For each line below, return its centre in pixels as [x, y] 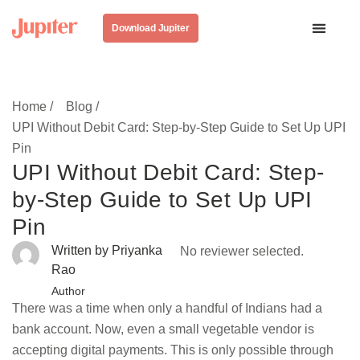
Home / [33, 106]
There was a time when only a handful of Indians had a [167, 308]
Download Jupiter [150, 28]
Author [69, 291]
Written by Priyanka [107, 250]
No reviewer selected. [242, 251]
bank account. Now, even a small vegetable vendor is [163, 329]
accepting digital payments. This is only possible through [173, 350]
